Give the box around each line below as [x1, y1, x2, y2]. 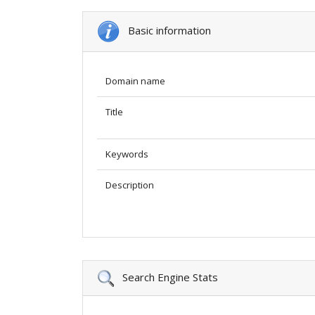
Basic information [120, 22, 211, 37]
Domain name [105, 74, 165, 87]
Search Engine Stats [114, 269, 218, 284]
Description [105, 178, 154, 191]
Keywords [105, 147, 148, 160]
